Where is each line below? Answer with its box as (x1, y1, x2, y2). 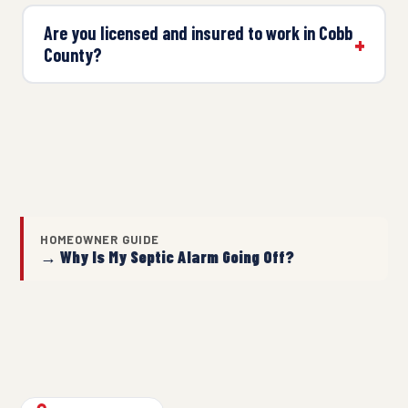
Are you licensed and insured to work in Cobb (43, 22, 352, 45)
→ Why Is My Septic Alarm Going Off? (40, 246, 294, 267)
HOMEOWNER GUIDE (40, 231, 159, 247)
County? (43, 44, 102, 66)
